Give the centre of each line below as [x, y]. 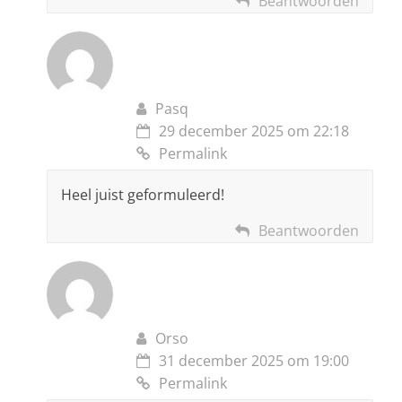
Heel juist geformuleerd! [143, 195]
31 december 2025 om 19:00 [254, 361]
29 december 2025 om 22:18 [254, 131]
